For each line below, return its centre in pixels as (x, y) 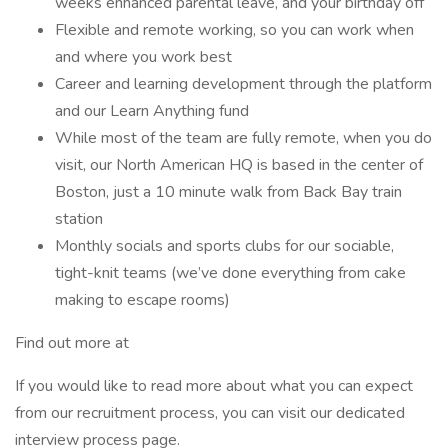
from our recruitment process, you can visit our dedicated (210, 413)
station (79, 219)
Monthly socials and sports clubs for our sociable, (224, 246)
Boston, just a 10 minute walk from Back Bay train (228, 192)
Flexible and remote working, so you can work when (234, 30)
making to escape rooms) (142, 300)
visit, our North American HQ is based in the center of (239, 165)
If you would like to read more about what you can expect (214, 386)
